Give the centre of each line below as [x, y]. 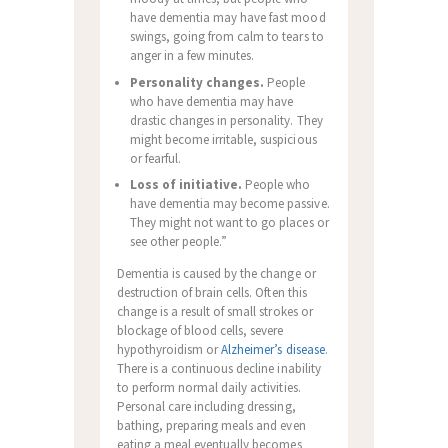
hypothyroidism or [169, 349]
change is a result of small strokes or [214, 311]
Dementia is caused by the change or [216, 273]
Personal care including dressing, [206, 406]
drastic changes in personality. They [226, 120]
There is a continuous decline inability [218, 368]
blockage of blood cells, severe [200, 330]
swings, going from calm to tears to [226, 37]
